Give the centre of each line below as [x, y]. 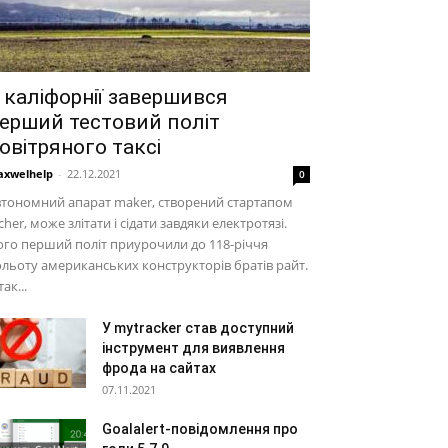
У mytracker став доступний [198, 328]
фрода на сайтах [159, 368]
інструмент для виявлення [193, 348]
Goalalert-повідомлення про [200, 429]
